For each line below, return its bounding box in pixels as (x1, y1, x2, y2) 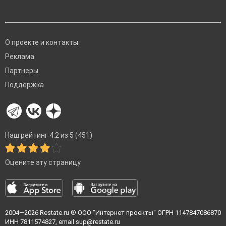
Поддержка (5, 81, 44, 89)
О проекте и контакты (5, 38, 78, 47)
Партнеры (5, 67, 38, 75)
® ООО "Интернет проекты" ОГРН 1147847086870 (69, 209, 221, 217)
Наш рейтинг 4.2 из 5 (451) (5, 131, 92, 140)
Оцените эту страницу (5, 158, 81, 167)
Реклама (5, 52, 34, 61)
